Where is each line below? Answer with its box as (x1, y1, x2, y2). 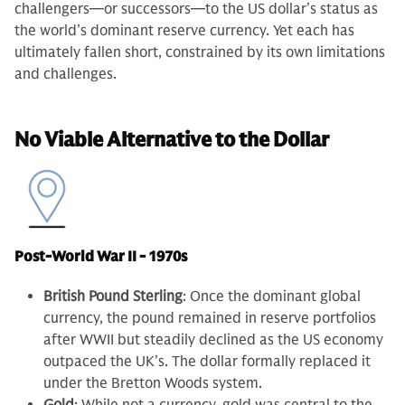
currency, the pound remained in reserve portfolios (43, 309, 376, 328)
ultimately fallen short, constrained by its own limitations (14, 43, 385, 62)
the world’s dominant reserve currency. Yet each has (14, 22, 354, 41)
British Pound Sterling (43, 287, 183, 306)
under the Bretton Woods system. (43, 374, 262, 393)
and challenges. (14, 65, 117, 84)
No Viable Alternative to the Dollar (14, 127, 329, 153)
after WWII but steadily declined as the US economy (43, 331, 383, 350)
